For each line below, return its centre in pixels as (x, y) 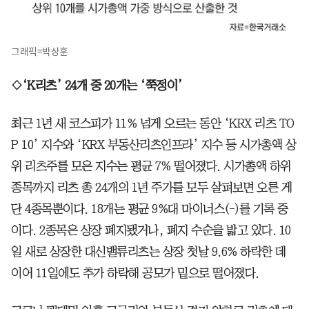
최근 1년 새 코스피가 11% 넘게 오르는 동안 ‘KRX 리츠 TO (153, 123)
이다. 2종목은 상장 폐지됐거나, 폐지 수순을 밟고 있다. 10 (151, 230)
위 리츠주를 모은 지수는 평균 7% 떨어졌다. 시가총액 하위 (151, 166)
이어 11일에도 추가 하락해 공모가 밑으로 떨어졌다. (135, 273)
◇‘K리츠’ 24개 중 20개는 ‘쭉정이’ (97, 85)
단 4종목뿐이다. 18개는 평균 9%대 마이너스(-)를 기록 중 (150, 209)
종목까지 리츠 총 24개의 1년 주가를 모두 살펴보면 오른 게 (151, 187)
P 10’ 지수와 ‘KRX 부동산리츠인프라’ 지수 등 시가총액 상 (153, 144)
